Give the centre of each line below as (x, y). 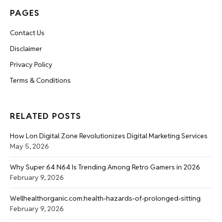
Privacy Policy (31, 64)
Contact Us (27, 32)
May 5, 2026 (29, 146)
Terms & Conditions (40, 80)
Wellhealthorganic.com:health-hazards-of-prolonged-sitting (105, 198)
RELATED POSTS (46, 116)
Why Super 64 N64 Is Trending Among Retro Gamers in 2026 (105, 167)
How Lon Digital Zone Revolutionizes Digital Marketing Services (109, 136)
